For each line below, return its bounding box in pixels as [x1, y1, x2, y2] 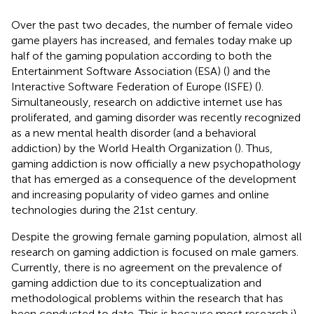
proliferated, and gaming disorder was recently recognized [11, 110, 301, 124]
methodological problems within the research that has [11, 291, 283, 305]
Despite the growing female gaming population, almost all [11, 229, 302, 243]
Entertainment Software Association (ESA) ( [11, 64, 226, 78]
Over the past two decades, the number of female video [11, 18, 293, 32]
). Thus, [238, 141, 273, 155]
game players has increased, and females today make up [11, 33, 292, 47]
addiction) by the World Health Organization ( [11, 141, 238, 155]
